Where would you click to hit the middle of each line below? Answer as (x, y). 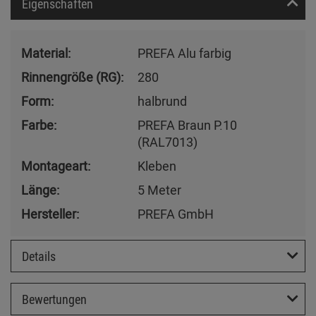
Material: (46, 53)
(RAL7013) (168, 141)
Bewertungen (54, 299)
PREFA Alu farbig (184, 53)
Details (39, 256)
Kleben (157, 165)
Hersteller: (50, 213)
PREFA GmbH (176, 213)
